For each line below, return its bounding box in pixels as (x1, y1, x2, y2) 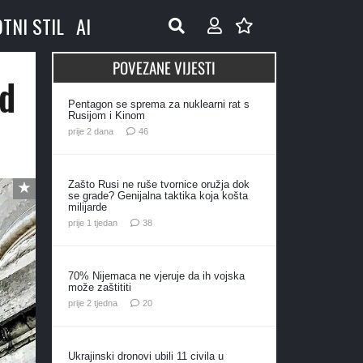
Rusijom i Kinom (67, 109, 145, 122)
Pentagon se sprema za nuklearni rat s (67, 98, 250, 110)
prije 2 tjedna (67, 297, 117, 308)
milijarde (67, 200, 107, 213)
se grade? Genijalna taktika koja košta (67, 189, 248, 202)
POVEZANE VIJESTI (112, 56, 216, 79)
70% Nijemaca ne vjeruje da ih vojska (67, 269, 245, 282)
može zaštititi (67, 280, 131, 293)
